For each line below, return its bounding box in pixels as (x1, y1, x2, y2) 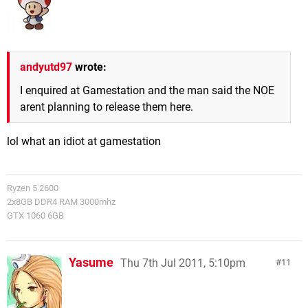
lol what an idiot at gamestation (7, 134, 161, 148)
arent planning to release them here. (20, 100, 193, 113)
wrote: (72, 60, 107, 74)
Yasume (69, 254, 113, 269)
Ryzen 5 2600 (7, 182, 58, 193)
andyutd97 (20, 60, 72, 74)
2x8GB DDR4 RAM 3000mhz (7, 196, 115, 207)
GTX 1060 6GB (7, 210, 64, 221)
